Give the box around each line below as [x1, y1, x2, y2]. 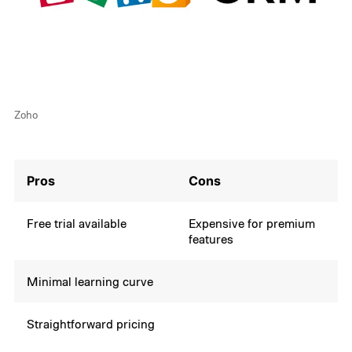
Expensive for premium [189, 215, 316, 232]
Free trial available [27, 215, 127, 232]
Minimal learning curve [27, 273, 154, 290]
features [189, 231, 234, 247]
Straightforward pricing [27, 316, 156, 332]
